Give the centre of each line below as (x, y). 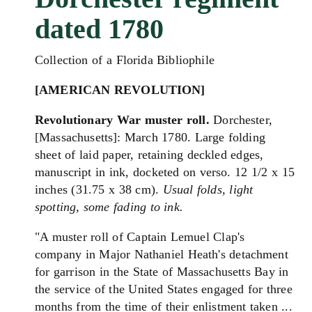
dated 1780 (99, 29)
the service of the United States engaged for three (164, 289)
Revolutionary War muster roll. (124, 119)
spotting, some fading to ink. (109, 206)
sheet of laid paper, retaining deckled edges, (149, 154)
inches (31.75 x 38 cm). (99, 189)
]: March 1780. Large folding (189, 137)
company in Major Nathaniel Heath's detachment (162, 254)
